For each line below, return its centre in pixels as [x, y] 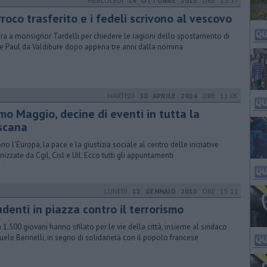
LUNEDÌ [118, 191]
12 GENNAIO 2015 [165, 191]
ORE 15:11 [218, 191]
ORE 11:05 [218, 96]
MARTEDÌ [123, 96]
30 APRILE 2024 [168, 96]
